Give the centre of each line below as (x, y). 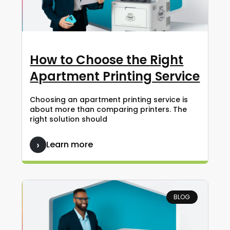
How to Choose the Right (107, 60)
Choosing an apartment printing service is (109, 99)
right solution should (69, 119)
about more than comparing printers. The (109, 109)
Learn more (70, 144)
